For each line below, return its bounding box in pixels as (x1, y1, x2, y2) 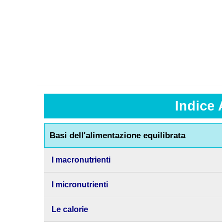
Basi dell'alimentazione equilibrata (49, 131, 185, 140)
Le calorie (51, 205, 88, 214)
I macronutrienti (51, 156, 111, 164)
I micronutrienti (51, 180, 108, 189)
